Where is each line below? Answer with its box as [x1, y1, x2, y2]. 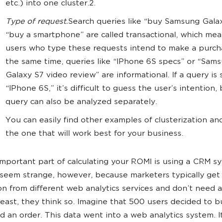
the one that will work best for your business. [5, 130, 183, 138]
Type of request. [5, 18, 68, 26]
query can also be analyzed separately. [5, 98, 157, 107]
